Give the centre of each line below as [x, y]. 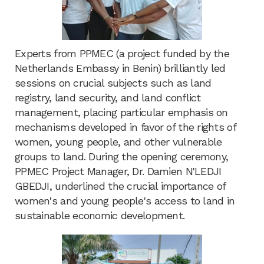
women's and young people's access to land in [125, 201]
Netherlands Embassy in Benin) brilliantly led [120, 68]
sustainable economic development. [100, 215]
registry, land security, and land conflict [108, 98]
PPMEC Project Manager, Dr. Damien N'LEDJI [118, 171]
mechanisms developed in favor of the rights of [125, 127]
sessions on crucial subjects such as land [113, 83]
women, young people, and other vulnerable [118, 142]
